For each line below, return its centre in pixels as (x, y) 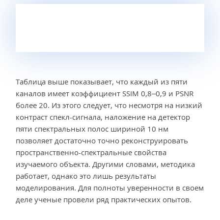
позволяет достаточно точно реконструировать (102, 141)
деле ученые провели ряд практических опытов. (104, 200)
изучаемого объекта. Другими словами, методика (105, 164)
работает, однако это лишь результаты (86, 176)
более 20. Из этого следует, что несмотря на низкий (109, 105)
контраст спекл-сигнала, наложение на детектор (103, 117)
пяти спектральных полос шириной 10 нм (92, 129)
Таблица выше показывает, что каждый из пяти (102, 82)
